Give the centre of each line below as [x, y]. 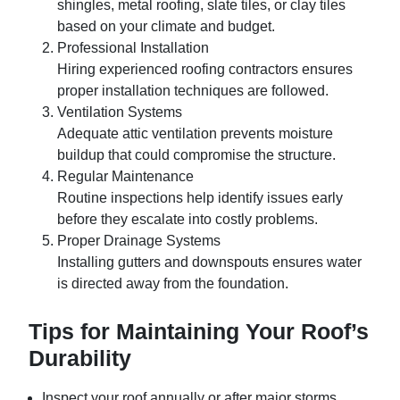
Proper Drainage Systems [139, 241]
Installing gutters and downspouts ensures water [209, 262]
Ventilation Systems [120, 112]
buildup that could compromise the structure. [196, 155]
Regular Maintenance [125, 176]
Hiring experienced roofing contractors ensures [205, 69]
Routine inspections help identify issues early [200, 198]
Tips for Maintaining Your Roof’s [199, 331]
